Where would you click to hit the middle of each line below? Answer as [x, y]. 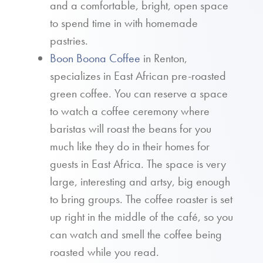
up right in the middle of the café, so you [141, 217]
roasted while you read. [104, 252]
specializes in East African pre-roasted [138, 76]
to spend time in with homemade [124, 23]
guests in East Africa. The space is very [138, 164]
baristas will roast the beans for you [131, 129]
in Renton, [164, 58]
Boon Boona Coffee [95, 58]
